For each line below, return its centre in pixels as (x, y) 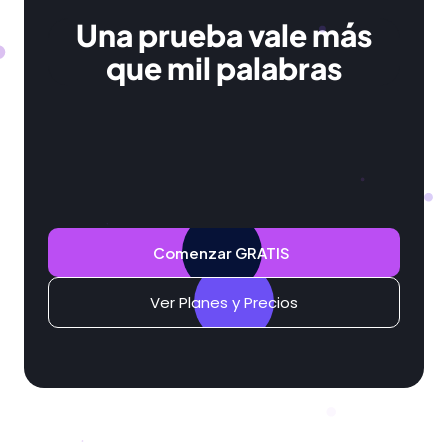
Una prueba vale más (224, 34)
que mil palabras (224, 67)
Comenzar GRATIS (221, 252)
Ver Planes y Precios (224, 302)
